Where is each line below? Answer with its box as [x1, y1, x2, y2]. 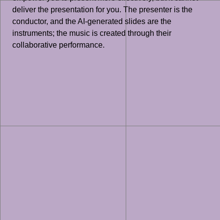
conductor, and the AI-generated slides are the [12, 17, 171, 26]
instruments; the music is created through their [12, 29, 171, 38]
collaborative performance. [12, 41, 105, 50]
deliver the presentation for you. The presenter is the [12, 5, 192, 14]
